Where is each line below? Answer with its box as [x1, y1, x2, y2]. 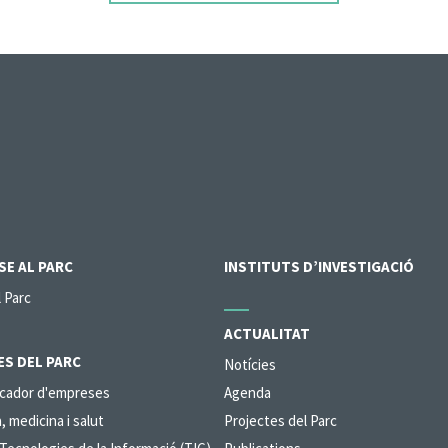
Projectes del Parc [224, 411, 337, 430]
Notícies [224, 355, 276, 374]
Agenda [224, 383, 271, 402]
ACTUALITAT [224, 324, 310, 343]
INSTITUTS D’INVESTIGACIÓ [224, 257, 414, 276]
